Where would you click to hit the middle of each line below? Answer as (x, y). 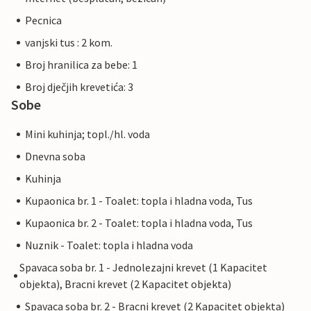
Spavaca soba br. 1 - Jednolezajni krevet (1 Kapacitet (144, 268)
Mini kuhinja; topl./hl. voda (87, 134)
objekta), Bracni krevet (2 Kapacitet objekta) (126, 284)
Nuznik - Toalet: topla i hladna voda (109, 245)
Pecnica (43, 20)
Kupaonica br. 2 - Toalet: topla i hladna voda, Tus (139, 223)
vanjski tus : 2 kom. (69, 43)
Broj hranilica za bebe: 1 (81, 65)
